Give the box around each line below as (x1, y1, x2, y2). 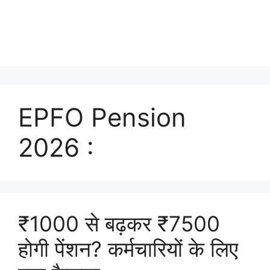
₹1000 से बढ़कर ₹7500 (18, 211, 220, 236)
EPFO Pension (18, 102, 186, 133)
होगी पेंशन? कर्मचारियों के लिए (18, 236, 238, 262)
